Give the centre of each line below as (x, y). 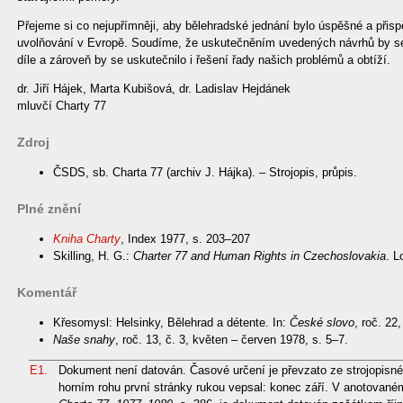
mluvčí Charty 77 (62, 106)
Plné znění (49, 209)
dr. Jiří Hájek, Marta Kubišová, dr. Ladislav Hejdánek (154, 89)
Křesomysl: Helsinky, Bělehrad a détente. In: (171, 323)
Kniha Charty (87, 239)
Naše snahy (84, 340)
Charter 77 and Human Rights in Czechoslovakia (260, 256)
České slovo (322, 323)
